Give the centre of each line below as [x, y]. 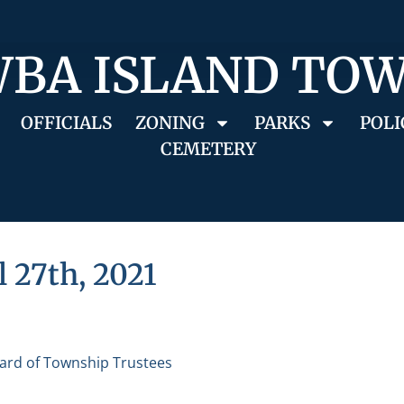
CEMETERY [208, 149]
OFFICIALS [66, 123]
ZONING [170, 123]
